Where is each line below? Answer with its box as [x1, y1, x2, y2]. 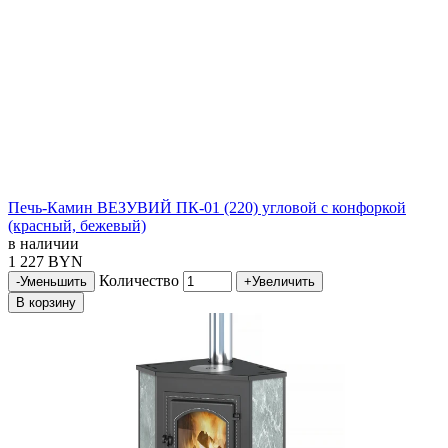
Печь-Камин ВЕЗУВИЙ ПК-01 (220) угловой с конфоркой [8, 199, 406, 217]
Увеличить [252, 274, 315, 290]
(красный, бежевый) [8, 217, 146, 235]
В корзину [16, 295, 76, 311]
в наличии [8, 235, 79, 253]
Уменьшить [20, 274, 87, 290]
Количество [99, 272, 179, 290]
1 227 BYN [8, 253, 83, 271]
